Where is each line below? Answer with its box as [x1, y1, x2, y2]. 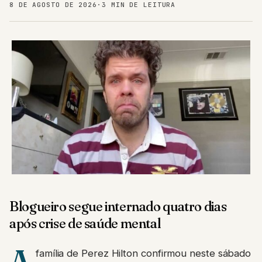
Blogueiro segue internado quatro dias [9, 197, 227, 215]
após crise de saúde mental [9, 214, 161, 232]
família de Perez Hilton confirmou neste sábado [35, 247, 251, 259]
